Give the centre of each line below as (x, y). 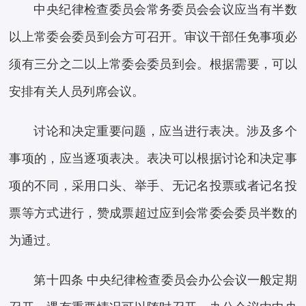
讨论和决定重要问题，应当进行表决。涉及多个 (165, 131)
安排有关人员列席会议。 (77, 92)
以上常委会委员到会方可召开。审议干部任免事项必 (153, 37)
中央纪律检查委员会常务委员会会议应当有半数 (165, 10)
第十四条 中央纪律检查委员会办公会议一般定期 (165, 280)
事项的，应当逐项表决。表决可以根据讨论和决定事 (153, 159)
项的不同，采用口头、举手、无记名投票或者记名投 (153, 186)
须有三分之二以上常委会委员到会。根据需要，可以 (153, 65)
